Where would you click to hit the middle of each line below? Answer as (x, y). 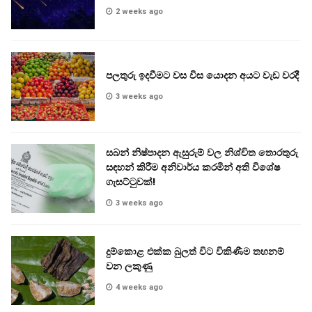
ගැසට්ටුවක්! (131, 181)
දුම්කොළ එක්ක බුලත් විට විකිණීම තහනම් (195, 252)
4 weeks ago (139, 288)
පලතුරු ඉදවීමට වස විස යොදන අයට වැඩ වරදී (202, 75)
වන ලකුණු (129, 266)
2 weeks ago (139, 12)
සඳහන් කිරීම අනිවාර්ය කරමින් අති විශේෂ (193, 167)
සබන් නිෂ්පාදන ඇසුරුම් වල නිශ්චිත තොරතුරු (202, 152)
